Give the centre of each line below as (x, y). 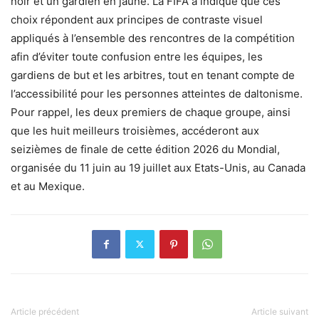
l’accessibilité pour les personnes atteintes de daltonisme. (157, 93)
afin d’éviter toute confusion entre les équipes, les (137, 56)
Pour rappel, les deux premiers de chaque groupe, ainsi (151, 112)
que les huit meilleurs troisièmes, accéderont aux (135, 130)
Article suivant (280, 311)
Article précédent (45, 311)
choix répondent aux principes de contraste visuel (137, 19)
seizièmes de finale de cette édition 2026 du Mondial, (145, 149)
